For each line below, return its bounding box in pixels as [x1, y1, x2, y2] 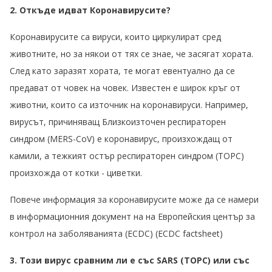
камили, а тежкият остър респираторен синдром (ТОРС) [10, 150, 244, 162]
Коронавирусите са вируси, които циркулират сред [10, 31, 221, 43]
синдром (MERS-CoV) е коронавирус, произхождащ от [10, 133, 233, 145]
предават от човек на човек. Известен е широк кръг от [10, 82, 240, 94]
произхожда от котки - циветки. [10, 167, 142, 179]
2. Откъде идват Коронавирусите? [10, 4, 171, 16]
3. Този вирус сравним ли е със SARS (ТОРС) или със [10, 254, 250, 267]
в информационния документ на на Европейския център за [10, 211, 255, 223]
